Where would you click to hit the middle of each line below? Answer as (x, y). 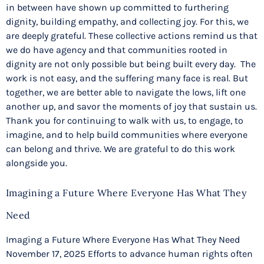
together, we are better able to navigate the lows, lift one (126, 92)
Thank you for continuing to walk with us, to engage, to (125, 120)
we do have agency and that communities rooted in (117, 49)
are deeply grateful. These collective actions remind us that (132, 35)
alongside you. (38, 163)
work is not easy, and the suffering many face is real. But (127, 78)
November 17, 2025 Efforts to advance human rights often (129, 254)
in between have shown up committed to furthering (117, 7)
